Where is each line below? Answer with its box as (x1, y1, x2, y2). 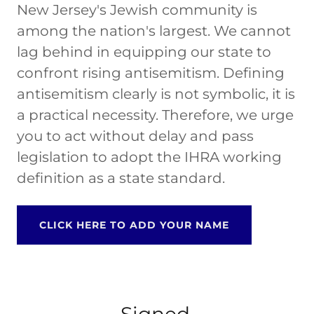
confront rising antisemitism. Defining (17, 64, 285, 81)
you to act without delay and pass (17, 127, 254, 144)
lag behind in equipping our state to (17, 43, 271, 60)
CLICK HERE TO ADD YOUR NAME (39, 218, 229, 231)
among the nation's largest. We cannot (17, 22, 291, 39)
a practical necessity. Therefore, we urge (17, 106, 294, 123)
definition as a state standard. (17, 169, 225, 186)
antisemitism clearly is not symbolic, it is (17, 85, 295, 102)
